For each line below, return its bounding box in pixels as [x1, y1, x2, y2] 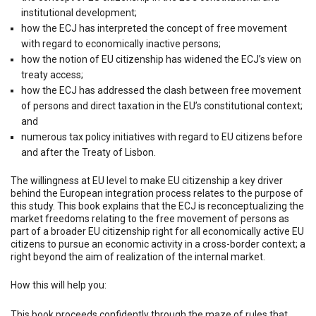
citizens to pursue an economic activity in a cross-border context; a [11, 238, 305, 250]
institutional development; [21, 6, 138, 18]
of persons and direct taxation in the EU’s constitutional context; [21, 99, 303, 111]
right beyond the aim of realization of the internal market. [11, 250, 265, 262]
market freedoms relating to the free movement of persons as [11, 212, 289, 224]
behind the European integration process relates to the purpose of [11, 187, 303, 199]
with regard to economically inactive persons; [21, 37, 221, 49]
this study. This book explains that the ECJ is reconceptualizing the [11, 200, 304, 212]
